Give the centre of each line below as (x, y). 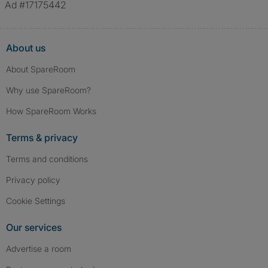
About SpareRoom (41, 69)
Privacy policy (33, 180)
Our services (34, 227)
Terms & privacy (42, 138)
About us (26, 48)
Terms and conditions (47, 159)
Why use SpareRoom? (48, 90)
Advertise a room (39, 249)
